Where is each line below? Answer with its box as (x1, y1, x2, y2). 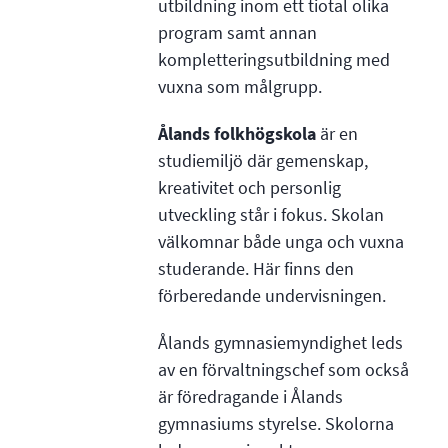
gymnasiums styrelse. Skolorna (157, 411, 394, 436)
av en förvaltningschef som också (157, 357, 409, 382)
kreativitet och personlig (157, 175, 341, 200)
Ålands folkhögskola (157, 121, 316, 146)
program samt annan (157, 20, 317, 45)
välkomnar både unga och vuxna (157, 229, 404, 254)
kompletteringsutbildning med (157, 47, 390, 72)
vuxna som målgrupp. (157, 74, 322, 99)
